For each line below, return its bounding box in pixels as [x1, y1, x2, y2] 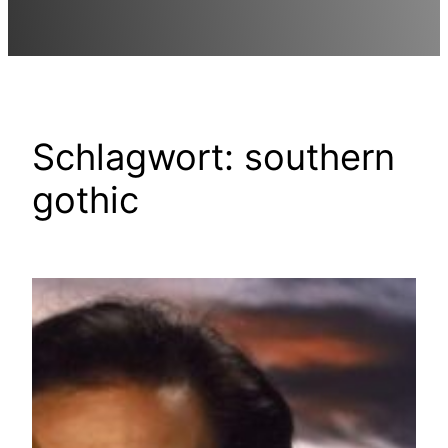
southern [244, 134, 395, 179]
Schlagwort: [32, 134, 244, 179]
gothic [32, 177, 139, 222]
